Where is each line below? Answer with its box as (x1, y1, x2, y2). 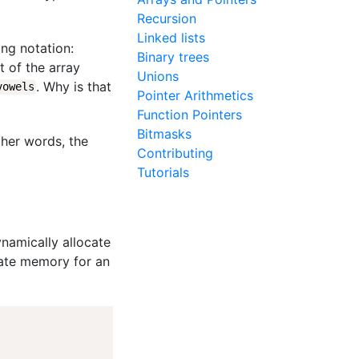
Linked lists (137, 30, 205, 46)
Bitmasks (137, 126, 192, 143)
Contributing (137, 145, 213, 162)
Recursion (137, 10, 196, 27)
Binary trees (137, 49, 209, 66)
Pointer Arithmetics (137, 87, 253, 104)
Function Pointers (137, 107, 242, 123)
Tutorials (137, 164, 189, 181)
